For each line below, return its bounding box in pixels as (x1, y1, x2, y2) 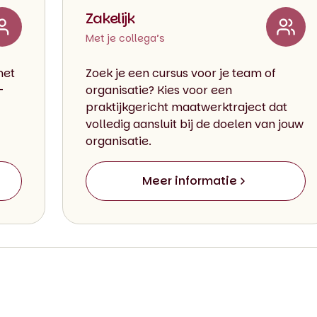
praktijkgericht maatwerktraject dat (85, 98, 287, 115)
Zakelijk (85, 8, 134, 28)
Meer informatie (142, 172, 238, 189)
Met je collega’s (85, 30, 165, 45)
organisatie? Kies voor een (85, 81, 232, 98)
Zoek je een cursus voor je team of (85, 64, 276, 81)
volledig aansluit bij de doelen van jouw (85, 115, 304, 132)
